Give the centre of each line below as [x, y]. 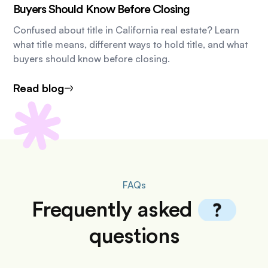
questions [134, 237]
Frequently [84, 210]
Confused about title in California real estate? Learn [127, 30]
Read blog [39, 88]
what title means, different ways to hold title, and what [131, 45]
